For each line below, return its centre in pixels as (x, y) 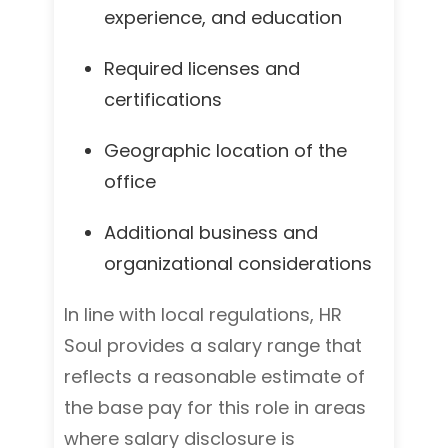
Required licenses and (202, 68)
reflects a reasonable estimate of (214, 376)
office (130, 181)
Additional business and (211, 232)
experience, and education (223, 17)
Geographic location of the (225, 150)
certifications (163, 99)
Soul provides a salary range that (213, 345)
